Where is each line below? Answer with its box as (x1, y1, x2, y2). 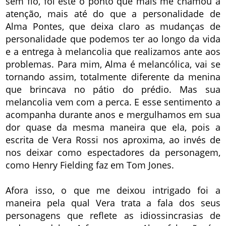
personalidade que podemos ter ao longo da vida (6, 33, 220, 45)
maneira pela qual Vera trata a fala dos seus (6, 197, 220, 209)
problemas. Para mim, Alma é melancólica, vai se (6, 58, 220, 71)
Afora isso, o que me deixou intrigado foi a (6, 184, 220, 197)
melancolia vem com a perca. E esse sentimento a (6, 96, 220, 108)
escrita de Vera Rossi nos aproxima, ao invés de (6, 134, 220, 146)
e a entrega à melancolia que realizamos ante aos (6, 45, 220, 58)
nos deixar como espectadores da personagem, (6, 146, 220, 159)
